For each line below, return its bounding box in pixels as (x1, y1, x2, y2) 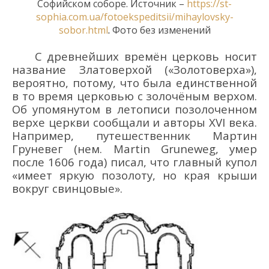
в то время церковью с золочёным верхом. (12, 88, 257, 104)
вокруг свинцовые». (12, 181, 122, 196)
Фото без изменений (109, 23, 211, 37)
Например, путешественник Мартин (12, 128, 257, 144)
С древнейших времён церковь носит (34, 49, 257, 64)
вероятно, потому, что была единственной (12, 75, 257, 91)
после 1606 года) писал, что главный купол (12, 154, 257, 170)
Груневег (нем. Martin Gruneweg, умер (12, 141, 257, 157)
